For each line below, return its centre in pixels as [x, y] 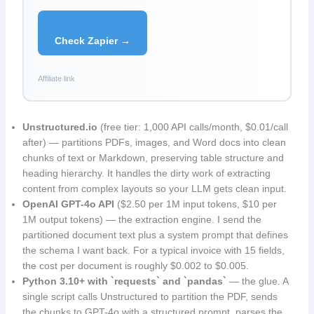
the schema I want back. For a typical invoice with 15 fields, [153, 251]
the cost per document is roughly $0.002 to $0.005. [135, 266]
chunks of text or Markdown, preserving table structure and [153, 158]
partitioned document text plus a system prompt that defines [155, 235]
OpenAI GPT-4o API [68, 204]
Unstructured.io [60, 127]
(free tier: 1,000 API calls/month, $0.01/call [192, 127]
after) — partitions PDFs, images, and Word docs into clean [154, 143]
